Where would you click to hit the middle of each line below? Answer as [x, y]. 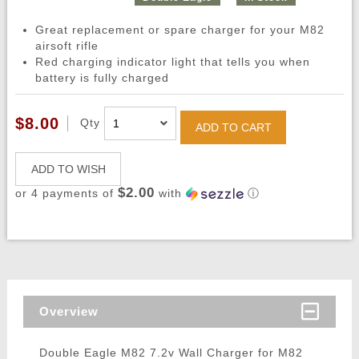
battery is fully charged [102, 78]
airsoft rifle [67, 46]
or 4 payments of [66, 194]
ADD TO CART [233, 128]
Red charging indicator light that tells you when [172, 62]
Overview [69, 312]
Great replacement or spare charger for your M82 [179, 30]
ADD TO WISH [68, 169]
